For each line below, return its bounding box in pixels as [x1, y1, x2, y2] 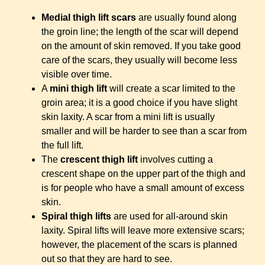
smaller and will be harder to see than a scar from [41, 125, 247, 136]
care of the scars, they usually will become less [41, 54, 237, 65]
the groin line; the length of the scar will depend [41, 26, 238, 37]
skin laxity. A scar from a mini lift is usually [41, 111, 215, 122]
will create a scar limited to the [109, 83, 235, 93]
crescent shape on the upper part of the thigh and [41, 168, 245, 179]
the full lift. [41, 140, 83, 150]
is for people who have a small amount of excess [41, 182, 244, 193]
